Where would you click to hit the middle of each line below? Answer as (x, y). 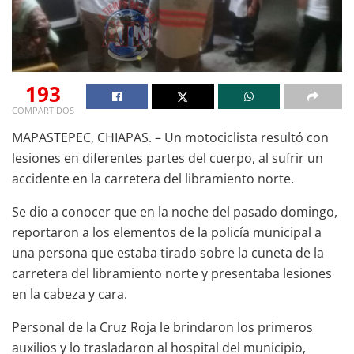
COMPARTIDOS (43, 110)
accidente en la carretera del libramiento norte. (153, 178)
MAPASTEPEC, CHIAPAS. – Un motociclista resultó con (170, 137)
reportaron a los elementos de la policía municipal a (167, 232)
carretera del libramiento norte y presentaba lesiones (172, 273)
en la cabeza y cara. (70, 294)
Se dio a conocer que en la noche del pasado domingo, (175, 211)
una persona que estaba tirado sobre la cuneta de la (168, 252)
